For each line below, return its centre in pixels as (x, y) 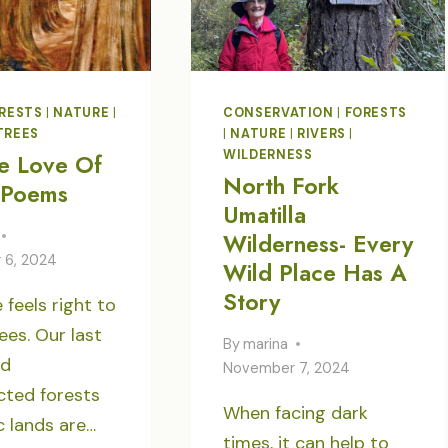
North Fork (281, 186)
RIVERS (321, 134)
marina (266, 343)
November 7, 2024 (287, 367)
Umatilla (265, 215)
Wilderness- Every (318, 244)
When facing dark (296, 412)
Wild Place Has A (315, 273)
